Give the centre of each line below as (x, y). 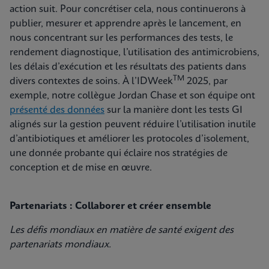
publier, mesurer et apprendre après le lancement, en (125, 24)
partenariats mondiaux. (60, 245)
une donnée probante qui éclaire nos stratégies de (119, 153)
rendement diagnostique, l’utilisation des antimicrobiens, (134, 53)
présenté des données (57, 110)
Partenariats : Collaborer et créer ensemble (110, 206)
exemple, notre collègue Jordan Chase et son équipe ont (132, 96)
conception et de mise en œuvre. (81, 168)
